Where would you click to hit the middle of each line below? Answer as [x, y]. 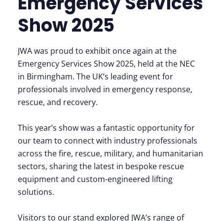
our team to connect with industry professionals [108, 141]
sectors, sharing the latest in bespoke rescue [101, 166]
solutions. [36, 192]
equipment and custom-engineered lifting [95, 179]
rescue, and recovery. [58, 102]
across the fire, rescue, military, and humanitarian [110, 153]
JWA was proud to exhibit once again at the [97, 51]
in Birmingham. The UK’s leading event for [95, 76]
